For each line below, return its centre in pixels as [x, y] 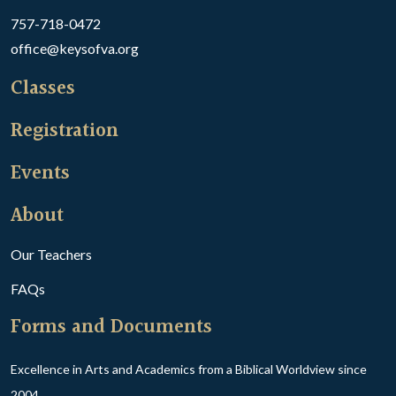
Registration [65, 131]
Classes [43, 89]
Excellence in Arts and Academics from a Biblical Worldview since [189, 369]
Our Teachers [51, 254]
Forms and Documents [111, 327]
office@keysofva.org [75, 48]
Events [40, 174]
